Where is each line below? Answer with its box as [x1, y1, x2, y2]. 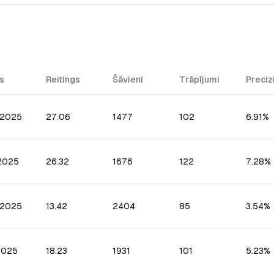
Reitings [46, 75, 80, 84]
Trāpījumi [179, 75, 220, 84]
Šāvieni [113, 75, 143, 84]
